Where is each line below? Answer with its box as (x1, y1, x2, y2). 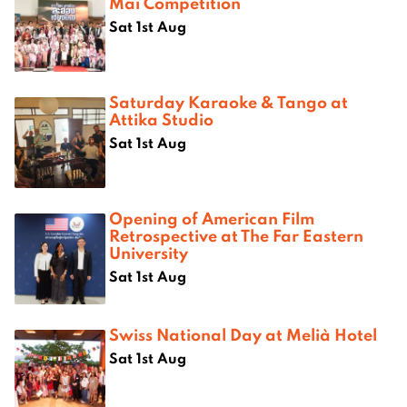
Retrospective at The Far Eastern (109, 223, 363, 246)
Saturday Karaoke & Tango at (109, 90, 348, 113)
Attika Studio (109, 107, 213, 130)
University (109, 241, 188, 263)
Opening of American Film (109, 206, 314, 229)
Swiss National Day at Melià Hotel (109, 323, 377, 345)
